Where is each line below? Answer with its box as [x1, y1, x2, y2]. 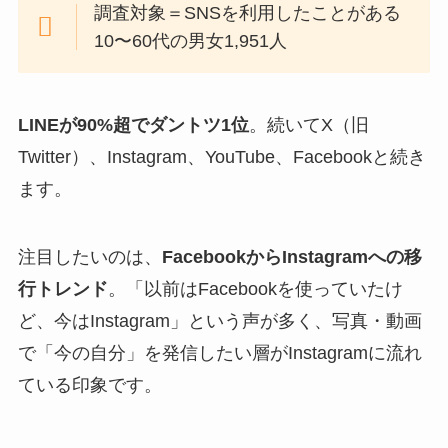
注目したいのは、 [17, 246, 162, 267]
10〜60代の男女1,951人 [94, 31, 288, 52]
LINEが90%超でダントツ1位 [17, 115, 249, 136]
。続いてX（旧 [248, 115, 369, 136]
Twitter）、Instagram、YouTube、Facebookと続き [17, 147, 426, 168]
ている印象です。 [17, 374, 162, 395]
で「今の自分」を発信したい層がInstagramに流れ [17, 342, 422, 363]
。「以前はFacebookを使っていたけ [107, 278, 403, 299]
